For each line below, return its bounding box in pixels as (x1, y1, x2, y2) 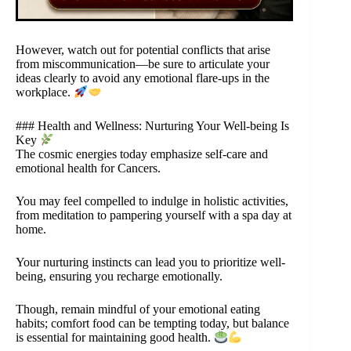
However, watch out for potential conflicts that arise (16, 43, 270, 57)
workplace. (16, 85, 74, 100)
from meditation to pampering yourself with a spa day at (16, 208, 291, 222)
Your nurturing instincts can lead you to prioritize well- (16, 255, 285, 269)
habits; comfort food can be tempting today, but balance (16, 316, 289, 330)
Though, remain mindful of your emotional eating (16, 302, 260, 316)
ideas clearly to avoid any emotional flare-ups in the (16, 71, 270, 85)
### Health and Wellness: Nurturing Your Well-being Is (16, 118, 289, 132)
